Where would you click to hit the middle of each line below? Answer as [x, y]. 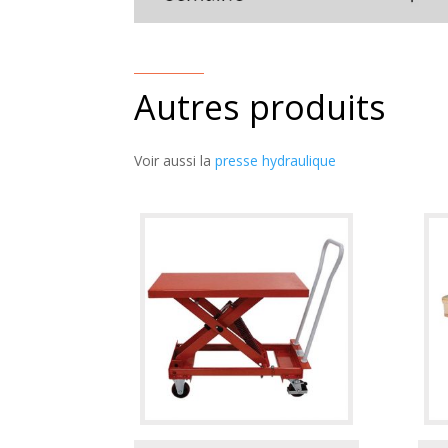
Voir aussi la [175, 160]
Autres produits [260, 107]
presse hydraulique [276, 160]
